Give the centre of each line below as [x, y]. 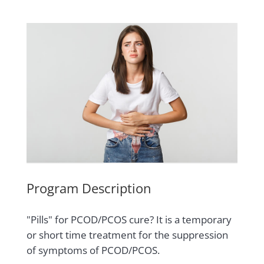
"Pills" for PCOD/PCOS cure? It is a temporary [129, 220]
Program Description [89, 188]
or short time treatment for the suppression [127, 235]
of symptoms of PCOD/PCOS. [93, 250]
